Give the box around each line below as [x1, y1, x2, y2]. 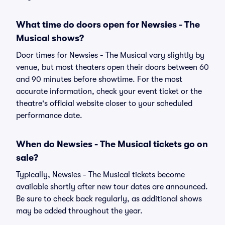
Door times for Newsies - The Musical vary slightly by [16, 51, 204, 60]
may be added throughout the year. [16, 206, 143, 215]
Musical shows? [16, 33, 84, 43]
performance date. [16, 111, 82, 120]
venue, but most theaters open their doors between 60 [16, 63, 209, 72]
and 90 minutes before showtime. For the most [16, 75, 182, 84]
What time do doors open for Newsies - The [16, 20, 200, 30]
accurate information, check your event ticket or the [16, 87, 202, 96]
